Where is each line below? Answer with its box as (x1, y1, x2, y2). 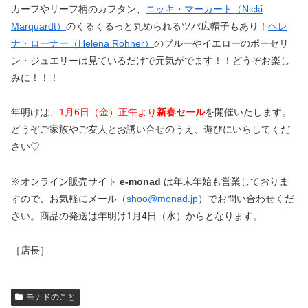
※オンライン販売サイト (11, 175, 120, 187)
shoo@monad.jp (126, 192, 198, 204)
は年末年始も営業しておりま (161, 175, 289, 187)
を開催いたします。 (205, 107, 291, 118)
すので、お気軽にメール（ (11, 192, 126, 204)
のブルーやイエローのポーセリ (154, 38, 289, 49)
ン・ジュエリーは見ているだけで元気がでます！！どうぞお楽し (11, 55, 290, 67)
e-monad (120, 175, 161, 187)
